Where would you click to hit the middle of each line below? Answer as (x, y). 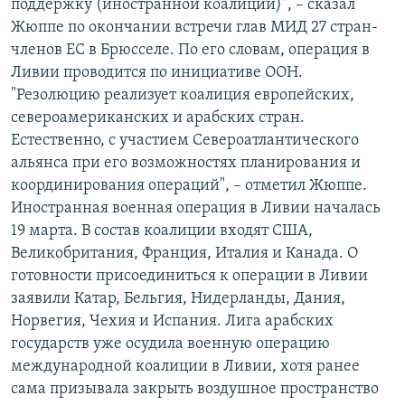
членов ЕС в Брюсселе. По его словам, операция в (190, 51)
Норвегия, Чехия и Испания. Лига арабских (172, 322)
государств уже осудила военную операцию (170, 344)
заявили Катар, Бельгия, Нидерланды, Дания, (178, 299)
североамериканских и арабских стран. (158, 118)
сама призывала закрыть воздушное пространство (195, 390)
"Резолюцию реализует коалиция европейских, (183, 96)
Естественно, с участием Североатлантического (185, 141)
